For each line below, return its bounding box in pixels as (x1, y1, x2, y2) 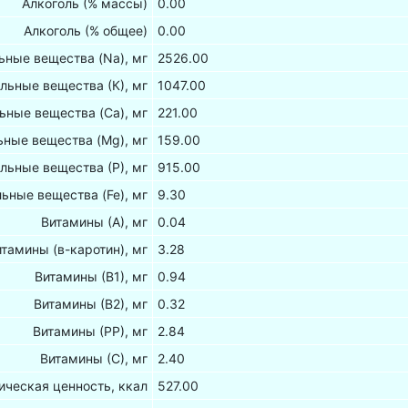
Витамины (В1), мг (35, 269, 148, 285)
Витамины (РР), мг (33, 323, 148, 340)
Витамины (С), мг (40, 351, 148, 367)
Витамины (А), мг (41, 214, 148, 230)
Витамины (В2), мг (34, 296, 148, 312)
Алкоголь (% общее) (24, 23, 148, 39)
